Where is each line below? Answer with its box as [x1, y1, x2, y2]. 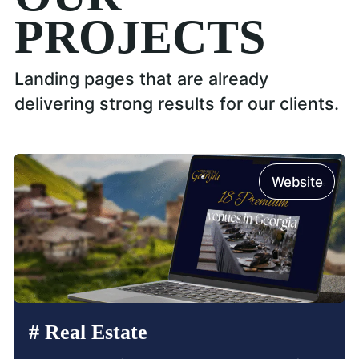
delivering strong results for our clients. [14, 92, 339, 114]
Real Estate [38, 321, 147, 345]
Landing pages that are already [14, 67, 268, 89]
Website [271, 173, 323, 190]
